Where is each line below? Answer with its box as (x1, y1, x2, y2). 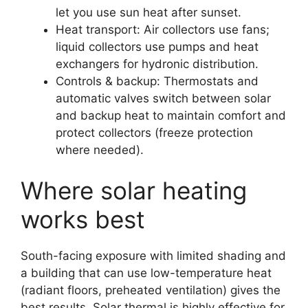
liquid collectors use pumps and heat (56, 39, 258, 54)
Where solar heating (21, 176, 247, 206)
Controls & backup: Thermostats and (56, 74, 258, 88)
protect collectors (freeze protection (56, 125, 253, 140)
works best (21, 205, 145, 234)
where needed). (56, 142, 144, 157)
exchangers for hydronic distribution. (56, 56, 258, 71)
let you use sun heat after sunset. (56, 5, 241, 19)
